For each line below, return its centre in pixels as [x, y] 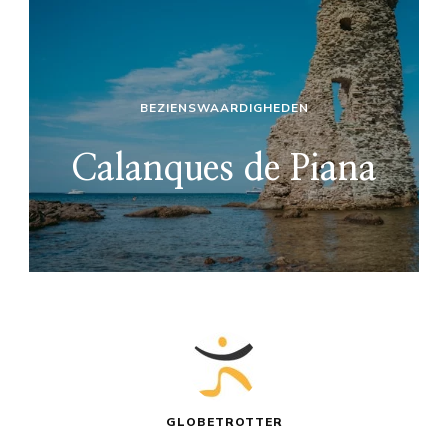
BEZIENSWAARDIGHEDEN [224, 108]
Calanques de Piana [224, 169]
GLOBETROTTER [224, 422]
